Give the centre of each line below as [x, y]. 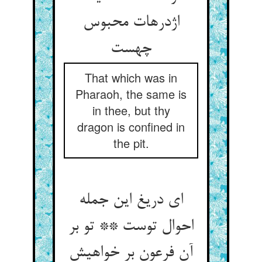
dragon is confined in [131, 127]
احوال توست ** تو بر [131, 227]
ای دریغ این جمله [131, 201]
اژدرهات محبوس [131, 23]
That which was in [131, 77]
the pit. [131, 143]
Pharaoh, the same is [131, 94]
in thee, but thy [131, 110]
